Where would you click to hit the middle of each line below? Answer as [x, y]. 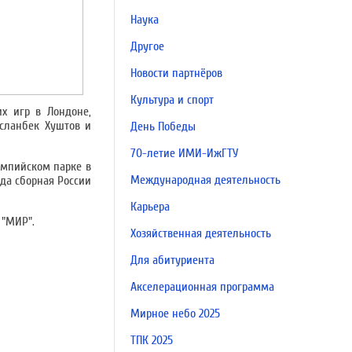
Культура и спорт [172, 100]
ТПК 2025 [152, 340]
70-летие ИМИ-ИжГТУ [184, 153]
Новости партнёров [176, 73]
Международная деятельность [205, 180]
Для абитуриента [172, 260]
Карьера [150, 207]
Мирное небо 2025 [175, 313]
